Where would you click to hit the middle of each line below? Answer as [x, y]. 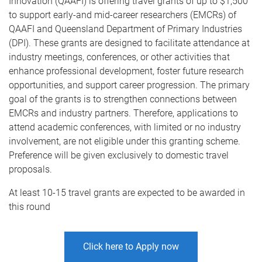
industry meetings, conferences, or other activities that [119, 57]
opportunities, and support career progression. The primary [129, 85]
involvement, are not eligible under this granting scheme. [125, 141]
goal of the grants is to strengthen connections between [123, 99]
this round [30, 207]
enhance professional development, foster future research [126, 71]
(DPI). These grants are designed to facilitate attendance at [129, 43]
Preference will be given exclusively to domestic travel [119, 155]
